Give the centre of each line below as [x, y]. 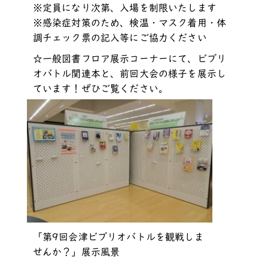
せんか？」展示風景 [76, 252]
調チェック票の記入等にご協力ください [120, 37]
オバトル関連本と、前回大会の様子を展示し [129, 73]
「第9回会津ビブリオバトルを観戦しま [118, 237]
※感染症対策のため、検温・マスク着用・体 [129, 22]
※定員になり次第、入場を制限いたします [124, 7]
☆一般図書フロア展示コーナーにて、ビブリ [129, 58]
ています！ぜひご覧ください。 [100, 88]
